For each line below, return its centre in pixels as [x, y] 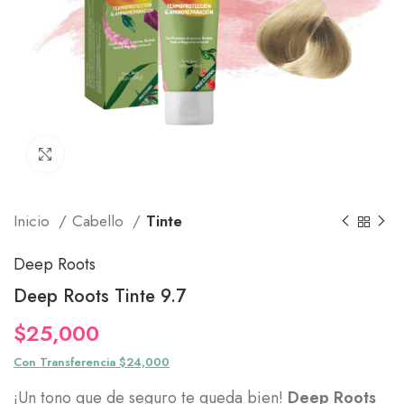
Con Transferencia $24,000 [92, 362]
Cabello [100, 221]
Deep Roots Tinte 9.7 [100, 296]
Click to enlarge [108, 154]
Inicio [34, 221]
